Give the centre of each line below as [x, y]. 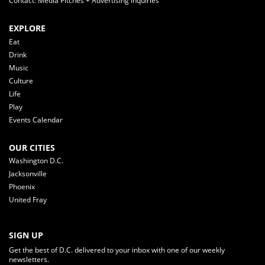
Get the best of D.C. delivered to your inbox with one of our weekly [117, 250]
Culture [21, 80]
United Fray [28, 200]
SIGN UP [26, 235]
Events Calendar [36, 119]
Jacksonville [28, 174]
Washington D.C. [36, 161]
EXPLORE [27, 28]
